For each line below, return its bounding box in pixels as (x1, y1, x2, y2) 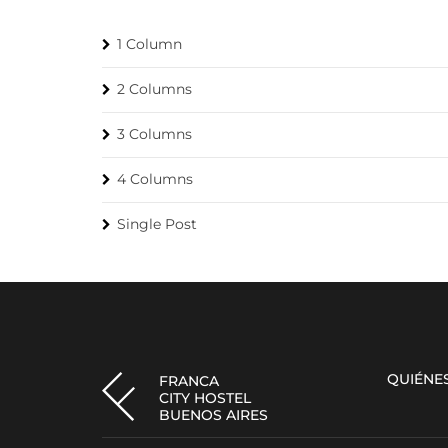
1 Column (117, 35, 182, 53)
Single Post (117, 215, 197, 233)
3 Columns (117, 125, 192, 143)
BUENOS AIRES (159, 406, 268, 424)
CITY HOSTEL (159, 389, 251, 407)
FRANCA (159, 372, 219, 390)
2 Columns (117, 80, 192, 98)
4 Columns (117, 170, 193, 188)
